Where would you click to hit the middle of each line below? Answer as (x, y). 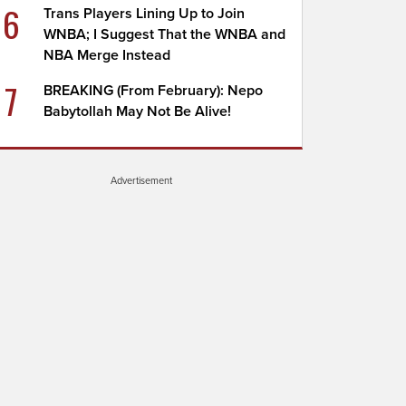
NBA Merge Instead (107, 55)
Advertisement (141, 180)
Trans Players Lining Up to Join (145, 14)
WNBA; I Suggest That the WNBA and (165, 34)
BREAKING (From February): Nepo (154, 91)
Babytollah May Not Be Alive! (138, 111)
